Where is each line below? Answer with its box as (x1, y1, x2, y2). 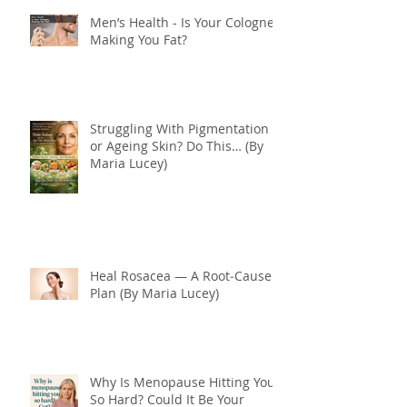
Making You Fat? (90, 31, 187, 49)
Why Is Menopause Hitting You (90, 373, 275, 392)
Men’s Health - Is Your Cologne (90, 14, 274, 32)
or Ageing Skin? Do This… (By (90, 137, 263, 155)
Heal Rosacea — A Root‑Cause (90, 267, 272, 285)
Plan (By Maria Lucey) (90, 284, 219, 303)
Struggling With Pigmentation (90, 120, 269, 138)
